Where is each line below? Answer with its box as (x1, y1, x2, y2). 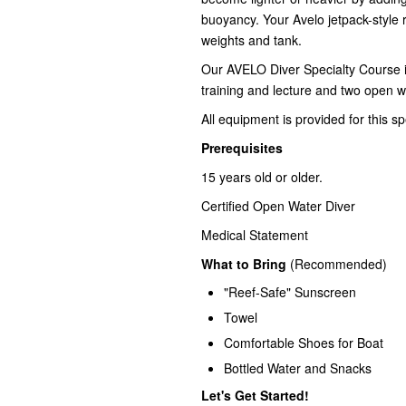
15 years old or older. (201, 168, 323, 187)
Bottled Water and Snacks (224, 359, 372, 378)
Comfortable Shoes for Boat (224, 333, 383, 353)
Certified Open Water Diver (201, 197, 355, 216)
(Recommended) (286, 255, 387, 274)
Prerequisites (201, 139, 283, 158)
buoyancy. (201, 10, 259, 29)
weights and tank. (201, 31, 305, 50)
